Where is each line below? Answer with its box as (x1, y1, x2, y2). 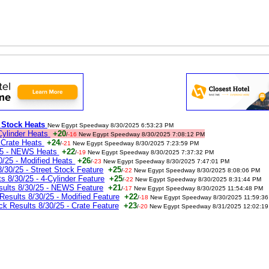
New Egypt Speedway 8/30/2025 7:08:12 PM (78, 131, 205, 138)
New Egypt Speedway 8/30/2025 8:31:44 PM (135, 176, 262, 183)
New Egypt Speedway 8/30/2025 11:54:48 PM (134, 185, 264, 192)
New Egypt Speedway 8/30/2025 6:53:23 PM (47, 122, 174, 128)
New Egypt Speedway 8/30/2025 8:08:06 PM (134, 167, 261, 174)
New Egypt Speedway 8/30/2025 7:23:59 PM (72, 140, 199, 147)
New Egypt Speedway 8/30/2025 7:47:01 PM (103, 158, 230, 165)
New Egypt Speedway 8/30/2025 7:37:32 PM (87, 149, 214, 156)
